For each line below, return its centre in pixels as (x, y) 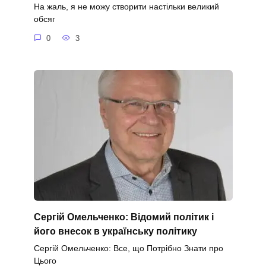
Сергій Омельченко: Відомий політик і (123, 217)
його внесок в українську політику (115, 231)
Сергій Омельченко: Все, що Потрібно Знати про (128, 248)
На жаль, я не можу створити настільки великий (126, 7)
